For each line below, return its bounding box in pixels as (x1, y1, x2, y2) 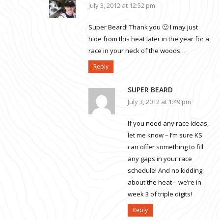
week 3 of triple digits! (128, 190, 192, 199)
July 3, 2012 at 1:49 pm (128, 97, 191, 107)
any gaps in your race (128, 154, 192, 164)
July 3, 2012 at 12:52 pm (88, 1, 155, 10)
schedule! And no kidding (128, 166, 202, 175)
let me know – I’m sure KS (128, 131, 202, 140)
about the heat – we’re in (128, 178, 201, 187)
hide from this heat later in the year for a (88, 34, 209, 44)
